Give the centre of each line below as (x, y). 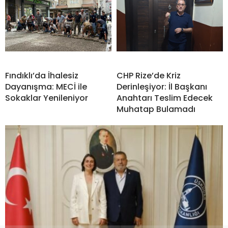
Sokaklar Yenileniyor (47, 98)
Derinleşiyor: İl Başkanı (162, 87)
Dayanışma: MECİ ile (46, 87)
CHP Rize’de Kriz (149, 76)
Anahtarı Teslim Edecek (165, 98)
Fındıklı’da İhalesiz (42, 76)
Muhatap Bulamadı (156, 109)
